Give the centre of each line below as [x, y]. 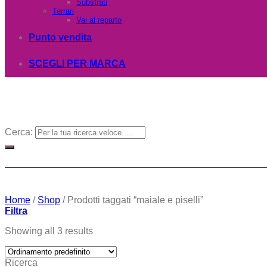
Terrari [63, 11]
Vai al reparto [99, 20]
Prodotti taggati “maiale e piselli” [134, 200]
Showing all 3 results [49, 231]
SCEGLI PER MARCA [77, 63]
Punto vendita [60, 37]
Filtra [16, 210]
